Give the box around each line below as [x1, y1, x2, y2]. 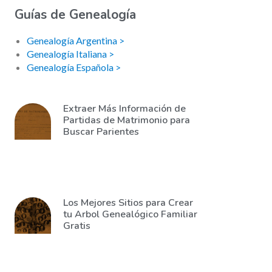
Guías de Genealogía [15, 6, 136, 23]
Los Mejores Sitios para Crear [63, 196, 193, 209]
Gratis [63, 219, 90, 233]
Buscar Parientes [63, 125, 139, 138]
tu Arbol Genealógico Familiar [63, 208, 197, 221]
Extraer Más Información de [63, 102, 186, 115]
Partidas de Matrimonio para [63, 114, 190, 127]
